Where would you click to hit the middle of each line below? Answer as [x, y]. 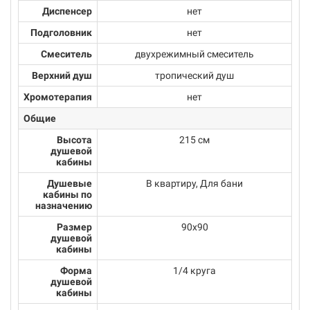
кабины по [67, 195]
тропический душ [194, 76]
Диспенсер [67, 11]
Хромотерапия [58, 97]
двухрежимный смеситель [194, 54]
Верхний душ [62, 76]
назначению [64, 206]
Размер [74, 227]
